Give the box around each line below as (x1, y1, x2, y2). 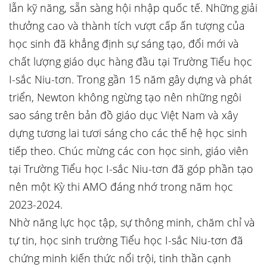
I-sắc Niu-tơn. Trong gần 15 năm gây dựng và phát (9, 72, 252, 86)
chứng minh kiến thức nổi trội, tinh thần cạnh (9, 251, 231, 265)
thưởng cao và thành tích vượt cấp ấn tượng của (9, 18, 245, 33)
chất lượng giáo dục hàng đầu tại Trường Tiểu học (9, 54, 252, 69)
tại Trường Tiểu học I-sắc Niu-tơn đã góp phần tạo (9, 162, 253, 176)
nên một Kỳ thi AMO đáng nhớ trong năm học (9, 179, 233, 194)
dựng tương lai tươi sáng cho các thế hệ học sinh (9, 126, 247, 140)
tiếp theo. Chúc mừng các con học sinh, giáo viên (9, 144, 249, 158)
